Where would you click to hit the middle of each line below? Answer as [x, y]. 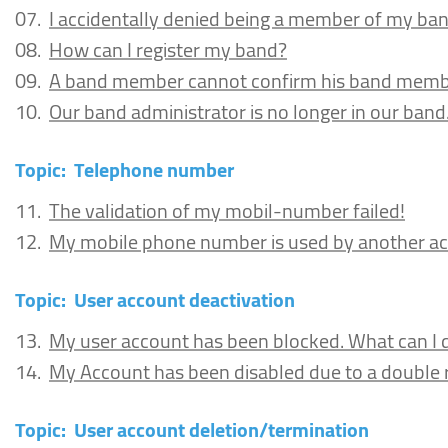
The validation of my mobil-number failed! [227, 210]
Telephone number [154, 169]
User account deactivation [184, 299]
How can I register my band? [168, 49]
